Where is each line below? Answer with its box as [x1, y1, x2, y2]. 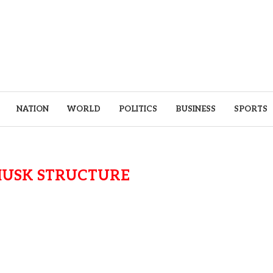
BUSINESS [175, 104, 216, 114]
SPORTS [234, 104, 268, 114]
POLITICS [119, 104, 157, 114]
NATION [16, 104, 49, 114]
